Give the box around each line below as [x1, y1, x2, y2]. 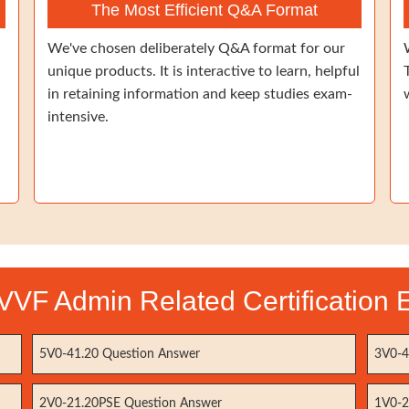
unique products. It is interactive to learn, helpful [47, 64, 360, 79]
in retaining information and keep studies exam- [47, 87, 352, 101]
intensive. [47, 110, 109, 124]
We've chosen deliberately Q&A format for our [47, 41, 345, 56]
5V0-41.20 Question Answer [39, 348, 201, 361]
